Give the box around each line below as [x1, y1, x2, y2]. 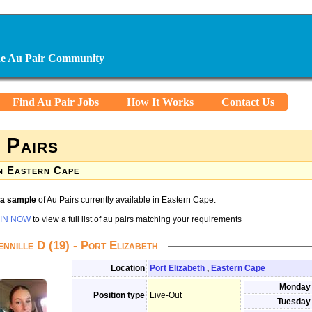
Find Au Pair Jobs [13, 96, 99, 108]
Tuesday [277, 297, 311, 306]
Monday [279, 282, 311, 292]
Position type [93, 290, 145, 300]
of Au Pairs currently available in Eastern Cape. [36, 195, 216, 205]
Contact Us [221, 96, 274, 108]
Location [111, 263, 145, 273]
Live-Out [150, 290, 182, 300]
